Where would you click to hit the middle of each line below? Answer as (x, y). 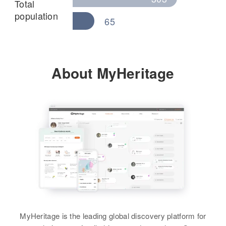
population (37, 16)
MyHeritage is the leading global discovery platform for (113, 215)
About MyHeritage (113, 73)
